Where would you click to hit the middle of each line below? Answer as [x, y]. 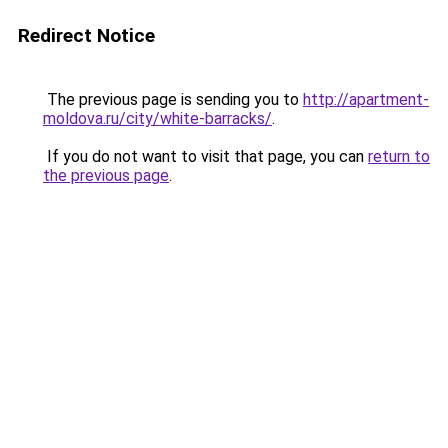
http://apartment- [366, 99]
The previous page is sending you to [173, 99]
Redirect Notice [86, 35]
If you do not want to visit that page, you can [205, 156]
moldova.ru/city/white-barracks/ [157, 118]
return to [399, 156]
